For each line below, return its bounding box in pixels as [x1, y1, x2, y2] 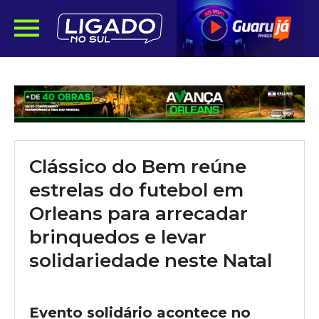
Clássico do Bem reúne [29, 155, 246, 178]
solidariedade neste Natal [29, 249, 272, 272]
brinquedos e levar [29, 226, 206, 249]
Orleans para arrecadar [29, 202, 248, 225]
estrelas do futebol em [29, 179, 244, 202]
